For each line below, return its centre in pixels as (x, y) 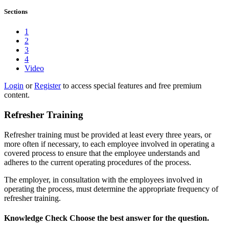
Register (48, 86)
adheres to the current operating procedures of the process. (98, 162)
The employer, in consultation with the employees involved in (103, 179)
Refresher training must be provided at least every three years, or (108, 134)
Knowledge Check (37, 218)
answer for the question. (166, 218)
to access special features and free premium (131, 86)
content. (17, 95)
